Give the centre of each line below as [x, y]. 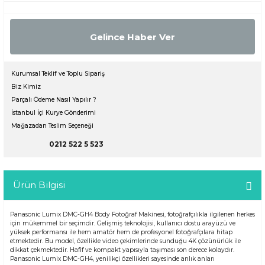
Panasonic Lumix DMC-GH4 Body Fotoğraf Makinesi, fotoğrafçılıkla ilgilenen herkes [132, 215]
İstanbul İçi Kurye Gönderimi [54, 113]
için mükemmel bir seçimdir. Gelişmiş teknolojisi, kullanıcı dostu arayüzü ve [123, 224]
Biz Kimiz [26, 87]
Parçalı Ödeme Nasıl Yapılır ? [54, 100]
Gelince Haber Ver [132, 37]
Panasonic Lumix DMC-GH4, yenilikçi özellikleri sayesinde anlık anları [112, 259]
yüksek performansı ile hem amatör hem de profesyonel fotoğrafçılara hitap [121, 232]
